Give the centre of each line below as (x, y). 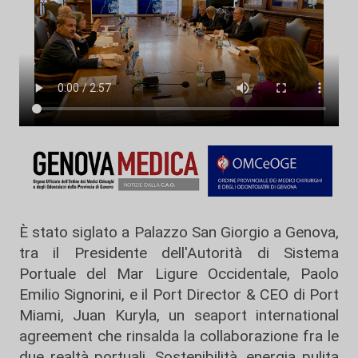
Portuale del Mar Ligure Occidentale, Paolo (179, 273)
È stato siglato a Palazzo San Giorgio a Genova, (179, 232)
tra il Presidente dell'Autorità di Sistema (179, 253)
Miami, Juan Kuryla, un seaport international (179, 315)
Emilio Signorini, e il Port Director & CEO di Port (179, 294)
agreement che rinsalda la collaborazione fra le (179, 336)
